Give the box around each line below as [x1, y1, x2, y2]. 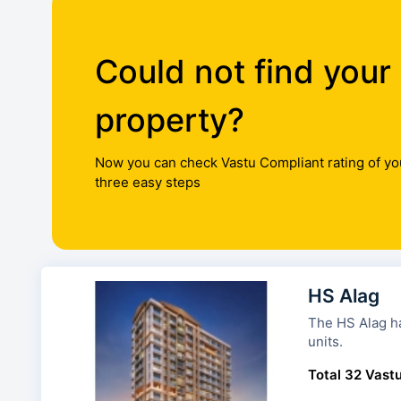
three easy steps [95, 174, 200, 192]
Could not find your [95, 52, 391, 92]
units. [307, 333, 343, 351]
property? [95, 100, 244, 141]
